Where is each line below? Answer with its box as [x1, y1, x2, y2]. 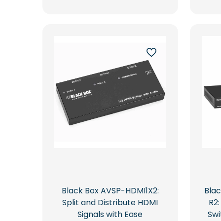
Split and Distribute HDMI [62, 196, 158, 208]
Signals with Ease [77, 208, 143, 220]
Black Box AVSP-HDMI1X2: [61, 184, 159, 196]
